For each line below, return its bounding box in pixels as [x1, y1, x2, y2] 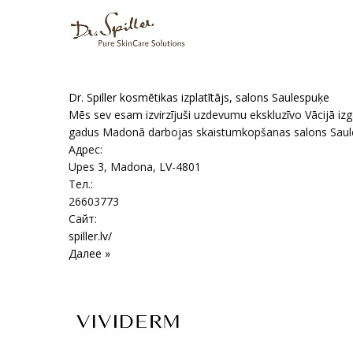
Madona [110, 159, 153, 174]
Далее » [69, 246, 110, 261]
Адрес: [69, 142, 102, 157]
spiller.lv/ [69, 229, 112, 243]
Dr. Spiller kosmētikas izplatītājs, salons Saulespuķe [69, 90, 329, 105]
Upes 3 [69, 159, 104, 174]
